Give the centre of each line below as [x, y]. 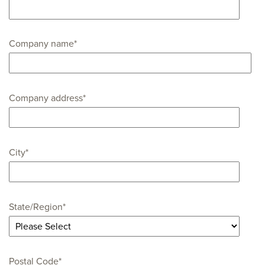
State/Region [36, 207]
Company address [46, 98]
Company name [41, 44]
